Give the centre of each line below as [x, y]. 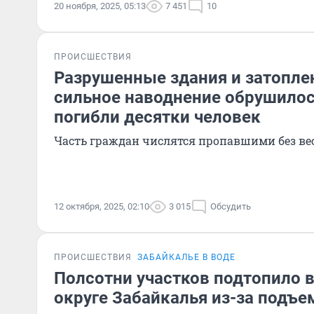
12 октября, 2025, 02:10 [102, 206]
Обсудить [231, 206]
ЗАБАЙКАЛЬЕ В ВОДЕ [186, 257]
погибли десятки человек [157, 117]
